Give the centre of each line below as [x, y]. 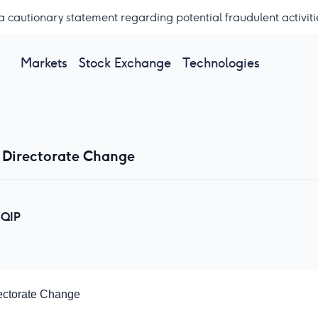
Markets [44, 62]
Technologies [221, 62]
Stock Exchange [125, 62]
